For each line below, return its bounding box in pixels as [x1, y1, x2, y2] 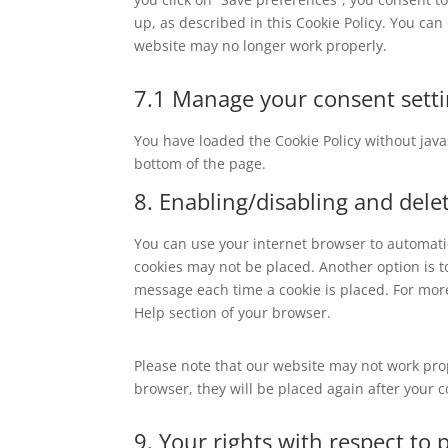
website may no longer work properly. [134, 35, 388, 55]
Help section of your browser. [134, 302, 332, 322]
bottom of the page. [134, 153, 267, 173]
